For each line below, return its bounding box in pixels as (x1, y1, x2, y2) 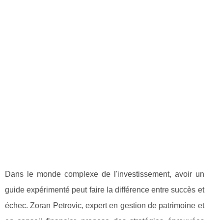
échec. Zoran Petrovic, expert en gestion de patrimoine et (5, 201, 204, 210)
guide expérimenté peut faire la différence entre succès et (5, 186, 204, 194)
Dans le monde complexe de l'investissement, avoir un (5, 170, 204, 179)
